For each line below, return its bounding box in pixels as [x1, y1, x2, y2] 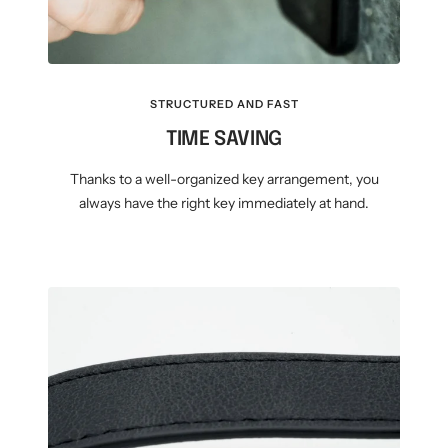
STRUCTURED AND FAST [149, 97, 299, 112]
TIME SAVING [166, 129, 282, 151]
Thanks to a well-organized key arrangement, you [69, 170, 379, 189]
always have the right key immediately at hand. [79, 194, 369, 213]
